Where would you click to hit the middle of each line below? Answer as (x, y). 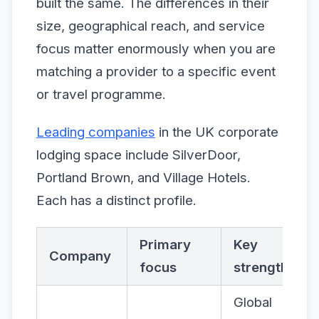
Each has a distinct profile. (116, 200)
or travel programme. (101, 94)
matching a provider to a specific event (156, 71)
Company (80, 256)
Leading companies (96, 132)
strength (261, 267)
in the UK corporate (217, 132)
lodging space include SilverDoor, (138, 155)
